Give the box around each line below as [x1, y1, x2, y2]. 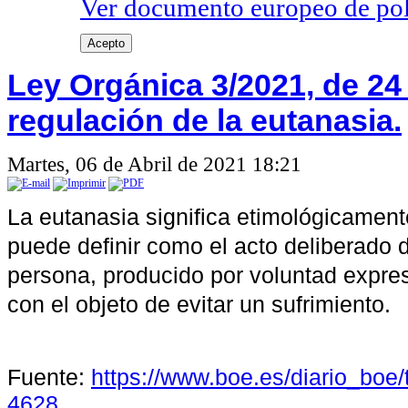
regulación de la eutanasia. [7, 102, 402, 138]
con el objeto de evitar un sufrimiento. [7, 291, 397, 318]
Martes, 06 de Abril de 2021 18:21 [7, 153, 301, 177]
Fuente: [7, 364, 91, 391]
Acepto [87, 36, 125, 50]
